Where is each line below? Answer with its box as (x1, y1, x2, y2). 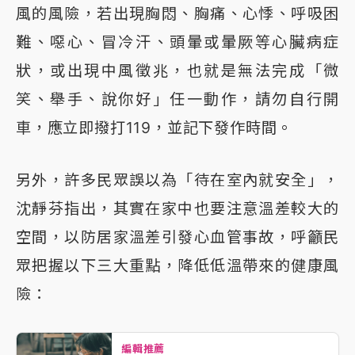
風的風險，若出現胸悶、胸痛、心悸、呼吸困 (16, 3, 339, 23)
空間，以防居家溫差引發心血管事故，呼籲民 (16, 227, 339, 246)
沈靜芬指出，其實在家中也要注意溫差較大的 (16, 198, 339, 218)
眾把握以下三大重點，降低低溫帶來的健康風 (16, 255, 339, 275)
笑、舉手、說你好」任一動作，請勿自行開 (16, 89, 339, 109)
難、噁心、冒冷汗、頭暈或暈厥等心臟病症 (16, 32, 339, 52)
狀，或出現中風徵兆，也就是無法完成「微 (16, 60, 339, 80)
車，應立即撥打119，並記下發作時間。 (16, 117, 293, 137)
